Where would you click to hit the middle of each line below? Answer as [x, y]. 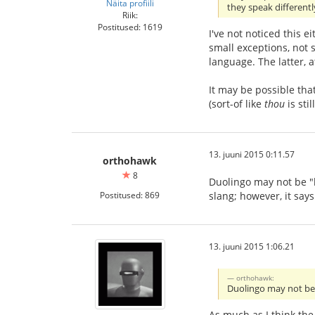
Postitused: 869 [130, 194]
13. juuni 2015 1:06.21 [252, 246]
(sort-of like [237, 103]
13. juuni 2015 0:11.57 [252, 154]
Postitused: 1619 [130, 27]
